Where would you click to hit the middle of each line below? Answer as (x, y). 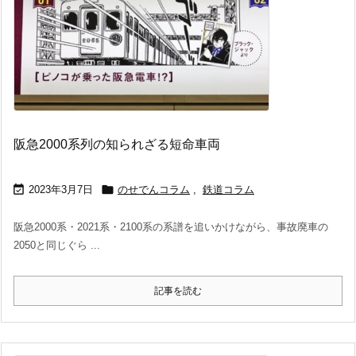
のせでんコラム (154, 190)
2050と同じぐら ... (57, 245)
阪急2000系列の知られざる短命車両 (117, 144)
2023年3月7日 (61, 190)
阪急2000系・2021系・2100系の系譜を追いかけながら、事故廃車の (171, 227)
